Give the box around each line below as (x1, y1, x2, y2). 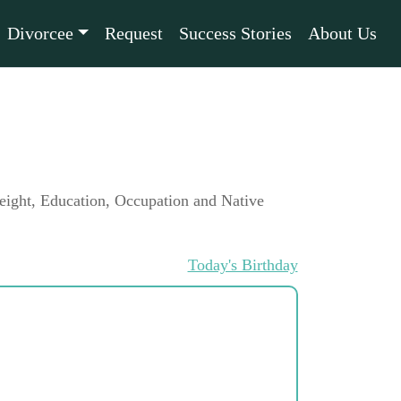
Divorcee (7, 23, 74, 43)
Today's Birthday (187, 256, 298, 274)
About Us (308, 23, 377, 43)
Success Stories (179, 23, 292, 43)
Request (105, 23, 163, 43)
